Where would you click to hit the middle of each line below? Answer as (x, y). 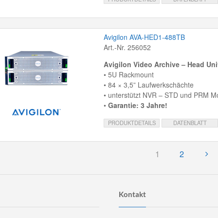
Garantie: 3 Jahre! (137, 105)
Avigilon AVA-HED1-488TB (144, 37)
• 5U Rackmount (128, 75)
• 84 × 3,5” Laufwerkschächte (148, 85)
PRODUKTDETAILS (132, 123)
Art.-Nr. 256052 (127, 47)
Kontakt (132, 194)
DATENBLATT (190, 123)
